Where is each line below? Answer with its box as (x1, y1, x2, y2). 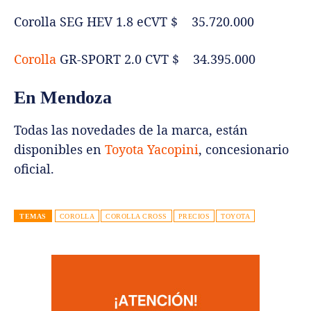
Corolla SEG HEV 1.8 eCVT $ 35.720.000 (14, 13, 254, 31)
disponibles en (14, 141, 105, 158)
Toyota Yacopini (105, 141, 199, 158)
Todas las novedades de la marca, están (14, 121, 248, 139)
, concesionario (199, 141, 289, 158)
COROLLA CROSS (106, 212, 167, 221)
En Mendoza (14, 87, 112, 108)
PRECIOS (178, 212, 210, 221)
